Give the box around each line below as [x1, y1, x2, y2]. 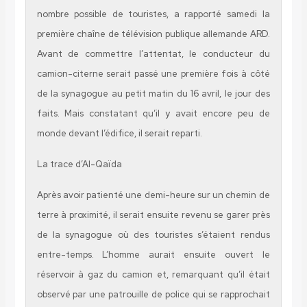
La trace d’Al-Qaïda [36, 158, 122, 170]
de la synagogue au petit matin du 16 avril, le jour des [36, 87, 270, 99]
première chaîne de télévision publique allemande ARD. [36, 27, 270, 40]
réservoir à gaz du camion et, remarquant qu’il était [36, 268, 270, 280]
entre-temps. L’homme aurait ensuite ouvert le [36, 248, 270, 260]
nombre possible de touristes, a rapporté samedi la [36, 8, 270, 20]
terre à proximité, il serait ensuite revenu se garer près [36, 208, 270, 221]
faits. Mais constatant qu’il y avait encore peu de [36, 107, 270, 119]
